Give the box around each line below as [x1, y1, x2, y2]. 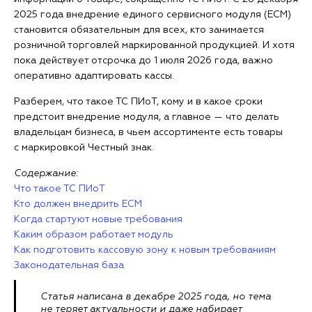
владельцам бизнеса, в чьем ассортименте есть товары [14, 127, 283, 137]
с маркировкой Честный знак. [14, 143, 154, 153]
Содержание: [14, 169, 78, 178]
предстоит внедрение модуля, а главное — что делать [14, 112, 279, 122]
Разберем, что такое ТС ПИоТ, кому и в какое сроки [14, 97, 263, 107]
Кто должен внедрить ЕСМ [14, 199, 142, 209]
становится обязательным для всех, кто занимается [14, 25, 264, 35]
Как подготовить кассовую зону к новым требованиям [14, 245, 276, 255]
